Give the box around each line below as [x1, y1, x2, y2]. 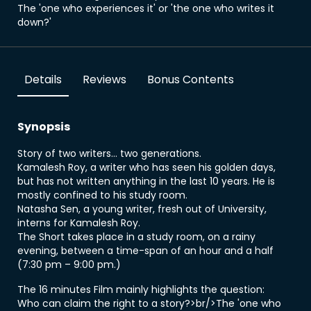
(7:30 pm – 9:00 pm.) [17, 258, 121, 271]
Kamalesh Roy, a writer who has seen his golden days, [17, 160, 276, 174]
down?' [17, 15, 51, 29]
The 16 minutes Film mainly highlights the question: [17, 283, 264, 296]
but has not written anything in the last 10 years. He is [17, 174, 275, 188]
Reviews [83, 72, 126, 87]
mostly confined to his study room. [17, 188, 187, 202]
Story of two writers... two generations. [17, 146, 201, 160]
